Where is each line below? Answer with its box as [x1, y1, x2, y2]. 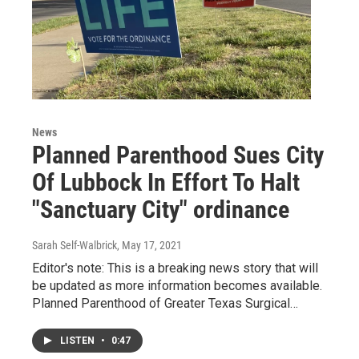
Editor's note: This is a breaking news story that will [32, 260, 318, 276]
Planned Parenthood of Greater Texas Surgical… [32, 295, 298, 311]
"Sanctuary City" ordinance [32, 195, 289, 224]
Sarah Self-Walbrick [32, 238, 117, 252]
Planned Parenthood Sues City [32, 140, 324, 169]
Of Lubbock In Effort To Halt [32, 167, 300, 196]
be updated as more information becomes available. [32, 277, 322, 293]
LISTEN [60, 334, 97, 346]
